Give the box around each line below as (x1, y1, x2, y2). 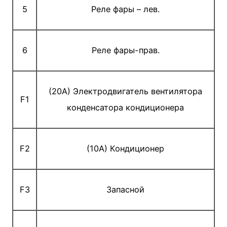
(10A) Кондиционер (87, 143, 164, 154)
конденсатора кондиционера (67, 102, 184, 113)
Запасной (106, 184, 144, 195)
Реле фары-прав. (91, 45, 160, 56)
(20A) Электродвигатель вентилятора (49, 86, 202, 97)
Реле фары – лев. (91, 4, 160, 15)
